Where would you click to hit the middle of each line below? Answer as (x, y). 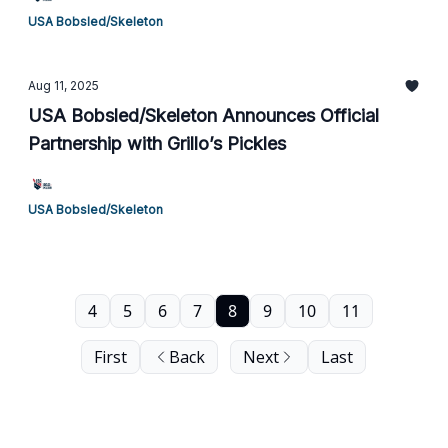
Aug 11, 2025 (63, 85)
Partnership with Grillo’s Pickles (157, 143)
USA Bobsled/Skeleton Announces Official (203, 115)
